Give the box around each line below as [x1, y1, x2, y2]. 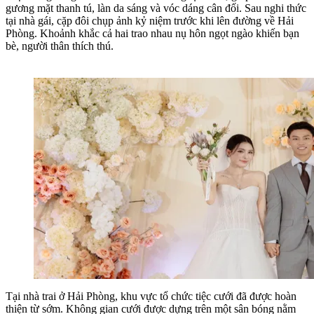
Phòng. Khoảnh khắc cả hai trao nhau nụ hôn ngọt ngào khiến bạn [6, 27, 299, 39]
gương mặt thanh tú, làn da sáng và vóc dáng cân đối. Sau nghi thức [6, 1, 306, 14]
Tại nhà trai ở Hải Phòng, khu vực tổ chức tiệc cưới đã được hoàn [6, 290, 296, 303]
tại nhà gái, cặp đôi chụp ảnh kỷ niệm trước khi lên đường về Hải [6, 14, 294, 27]
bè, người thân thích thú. [6, 39, 114, 52]
